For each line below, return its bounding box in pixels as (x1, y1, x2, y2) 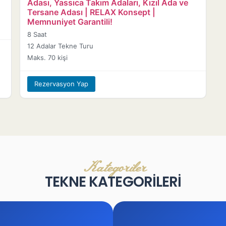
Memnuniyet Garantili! (27, 17, 113, 27)
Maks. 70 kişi (27, 53, 68, 62)
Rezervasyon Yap (34, 80, 89, 88)
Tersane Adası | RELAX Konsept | (27, 7, 156, 18)
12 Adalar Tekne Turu (27, 42, 94, 50)
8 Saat (27, 30, 47, 39)
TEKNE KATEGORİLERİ (44, 172, 182, 192)
